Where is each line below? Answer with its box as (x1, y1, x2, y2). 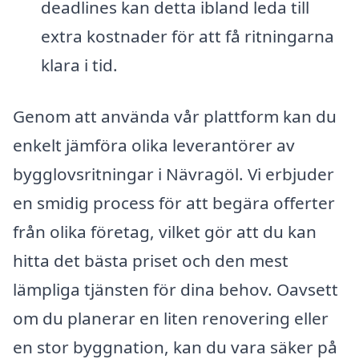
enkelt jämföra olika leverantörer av (13, 134, 295, 157)
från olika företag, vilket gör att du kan (13, 220, 317, 244)
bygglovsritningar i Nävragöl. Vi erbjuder (13, 163, 334, 186)
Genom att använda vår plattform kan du (13, 105, 337, 128)
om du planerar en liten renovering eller (13, 307, 329, 330)
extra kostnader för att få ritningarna (40, 25, 334, 48)
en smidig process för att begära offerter (13, 192, 335, 215)
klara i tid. (40, 54, 118, 77)
